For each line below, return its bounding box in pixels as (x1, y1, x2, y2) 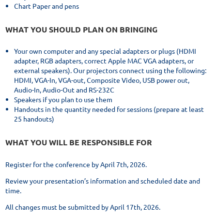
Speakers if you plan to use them (14, 95, 112, 104)
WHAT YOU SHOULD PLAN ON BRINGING (5, 24, 157, 34)
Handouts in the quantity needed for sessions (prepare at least (14, 105, 204, 114)
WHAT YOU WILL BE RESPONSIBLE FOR (5, 137, 152, 148)
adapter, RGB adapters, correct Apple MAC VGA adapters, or (14, 56, 194, 65)
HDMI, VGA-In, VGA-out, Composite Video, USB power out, (14, 76, 189, 85)
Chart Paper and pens (14, 1, 79, 10)
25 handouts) (14, 114, 54, 124)
